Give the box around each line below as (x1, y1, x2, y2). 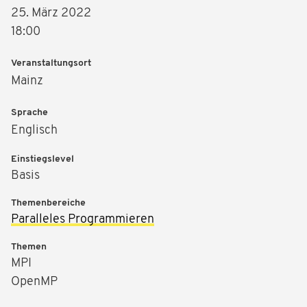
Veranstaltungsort (11, 58, 91, 69)
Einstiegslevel (11, 154, 74, 165)
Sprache (11, 108, 48, 119)
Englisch (11, 124, 58, 138)
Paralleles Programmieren (11, 213, 154, 227)
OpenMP (11, 275, 58, 289)
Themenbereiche (11, 198, 86, 209)
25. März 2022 (11, 7, 91, 21)
